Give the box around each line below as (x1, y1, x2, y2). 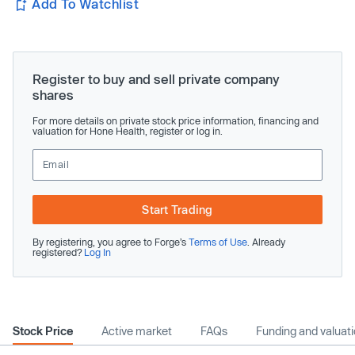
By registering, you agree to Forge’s (32, 235, 189, 247)
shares (32, 86, 74, 102)
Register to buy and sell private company (32, 71, 280, 86)
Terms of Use (189, 235, 247, 247)
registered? (32, 246, 84, 258)
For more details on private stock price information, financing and (32, 114, 319, 126)
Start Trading (142, 202, 213, 216)
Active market (101, 323, 172, 338)
